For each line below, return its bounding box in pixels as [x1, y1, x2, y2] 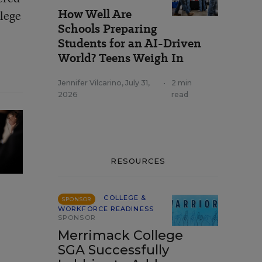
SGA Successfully [58, 242, 169, 258]
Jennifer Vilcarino [58, 78, 122, 87]
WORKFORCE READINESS [58, 205, 154, 213]
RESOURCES [110, 156, 166, 166]
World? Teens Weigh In [58, 50, 184, 66]
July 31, [125, 78, 150, 87]
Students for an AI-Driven [58, 35, 201, 51]
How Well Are [58, 6, 132, 22]
